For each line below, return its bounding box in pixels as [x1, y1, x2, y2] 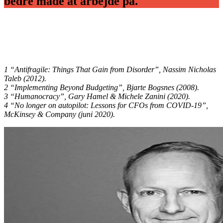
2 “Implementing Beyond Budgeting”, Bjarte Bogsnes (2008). [4, 83, 199, 92]
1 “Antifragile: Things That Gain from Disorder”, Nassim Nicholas [4, 65, 216, 74]
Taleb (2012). [4, 74, 46, 83]
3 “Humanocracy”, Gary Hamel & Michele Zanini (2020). [4, 92, 190, 101]
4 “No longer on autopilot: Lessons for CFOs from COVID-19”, [4, 101, 208, 110]
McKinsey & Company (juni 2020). [4, 110, 115, 119]
